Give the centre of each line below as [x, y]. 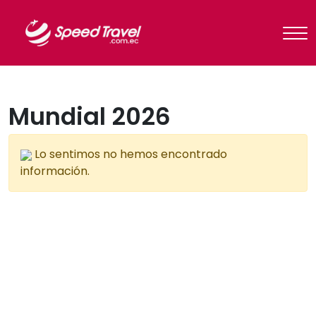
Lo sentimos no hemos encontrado [129, 154]
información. [55, 171]
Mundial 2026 [90, 117]
